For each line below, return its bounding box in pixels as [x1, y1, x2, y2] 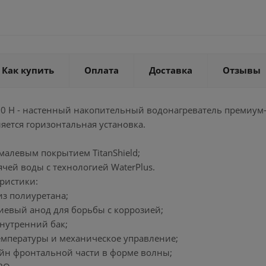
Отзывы [223, 64, 261, 76]
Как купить [2, 64, 54, 76]
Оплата [84, 64, 119, 76]
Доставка [149, 64, 192, 76]
